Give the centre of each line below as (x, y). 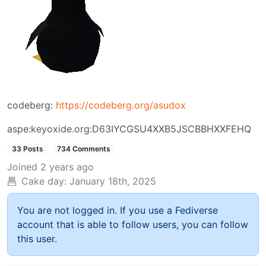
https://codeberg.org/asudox (121, 105)
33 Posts (27, 149)
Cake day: (44, 181)
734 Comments (84, 149)
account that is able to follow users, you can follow (133, 225)
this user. (37, 239)
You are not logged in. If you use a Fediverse (118, 210)
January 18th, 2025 (113, 181)
